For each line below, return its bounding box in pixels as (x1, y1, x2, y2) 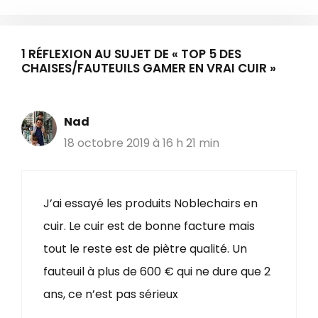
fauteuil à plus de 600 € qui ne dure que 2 (43, 263, 270, 280)
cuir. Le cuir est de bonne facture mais (43, 218, 255, 234)
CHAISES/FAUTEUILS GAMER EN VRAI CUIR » (21, 60, 276, 77)
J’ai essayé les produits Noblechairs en (43, 195, 258, 212)
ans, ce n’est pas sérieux (43, 286, 178, 302)
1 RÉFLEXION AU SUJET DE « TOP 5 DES (21, 45, 241, 62)
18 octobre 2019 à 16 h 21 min (64, 135, 219, 151)
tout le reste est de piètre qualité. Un (43, 241, 247, 257)
